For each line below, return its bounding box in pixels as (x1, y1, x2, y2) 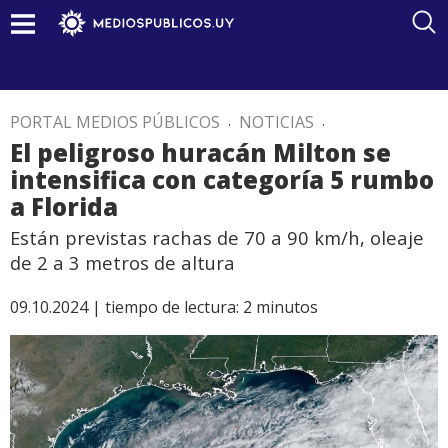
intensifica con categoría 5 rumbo (10, 163, 434, 196)
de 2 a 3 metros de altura (10, 250, 235, 275)
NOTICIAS (239, 111, 314, 133)
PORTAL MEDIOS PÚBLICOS (10, 111, 220, 133)
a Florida (10, 190, 118, 223)
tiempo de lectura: (105, 296, 239, 318)
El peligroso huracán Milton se (10, 136, 391, 169)
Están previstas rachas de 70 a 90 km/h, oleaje (10, 225, 424, 250)
